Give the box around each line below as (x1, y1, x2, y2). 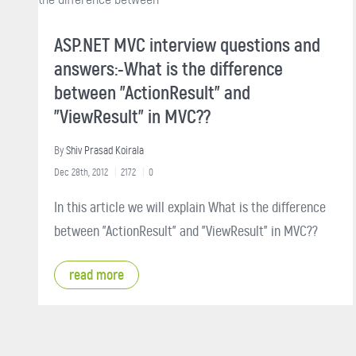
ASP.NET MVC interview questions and (54, 33, 320, 57)
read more (69, 265, 124, 284)
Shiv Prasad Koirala (66, 143, 144, 157)
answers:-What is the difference (54, 56, 283, 81)
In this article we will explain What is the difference (54, 198, 326, 216)
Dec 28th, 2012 (54, 165, 108, 178)
